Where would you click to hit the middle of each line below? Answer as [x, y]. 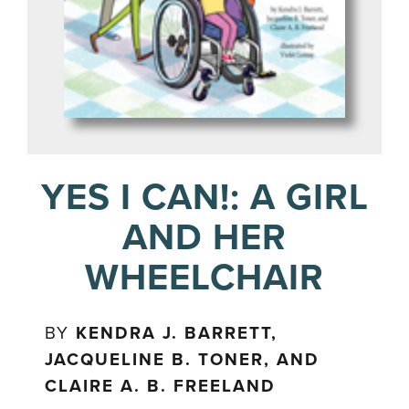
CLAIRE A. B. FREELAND [161, 387]
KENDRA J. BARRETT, [177, 334]
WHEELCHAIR [204, 278]
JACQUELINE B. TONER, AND [183, 360]
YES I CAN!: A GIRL [204, 198]
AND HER [204, 238]
